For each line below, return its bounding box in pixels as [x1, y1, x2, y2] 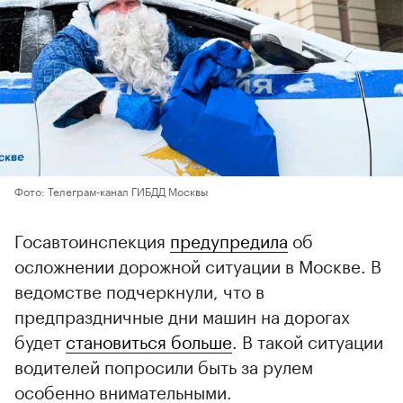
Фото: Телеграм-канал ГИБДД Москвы [14, 181, 208, 199]
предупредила [170, 225, 288, 253]
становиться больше [66, 326, 232, 354]
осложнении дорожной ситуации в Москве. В [14, 250, 381, 278]
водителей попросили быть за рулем [14, 351, 313, 379]
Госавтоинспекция [14, 225, 170, 253]
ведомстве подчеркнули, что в [14, 275, 264, 303]
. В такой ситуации [232, 326, 383, 354]
